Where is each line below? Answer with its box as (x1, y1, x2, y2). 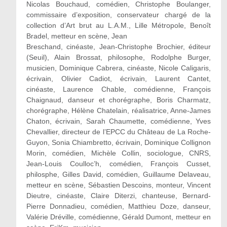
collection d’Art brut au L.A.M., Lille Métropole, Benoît (26, 21, 211, 29)
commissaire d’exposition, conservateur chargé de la (26, 11, 211, 19)
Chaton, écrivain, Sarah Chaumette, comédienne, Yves (26, 117, 211, 125)
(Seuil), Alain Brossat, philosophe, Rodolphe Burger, (26, 53, 211, 61)
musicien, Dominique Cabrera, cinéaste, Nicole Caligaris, (26, 64, 211, 72)
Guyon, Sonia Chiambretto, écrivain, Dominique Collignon (26, 138, 211, 146)
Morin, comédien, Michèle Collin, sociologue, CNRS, (26, 149, 211, 157)
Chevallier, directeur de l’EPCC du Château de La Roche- (26, 128, 211, 136)
